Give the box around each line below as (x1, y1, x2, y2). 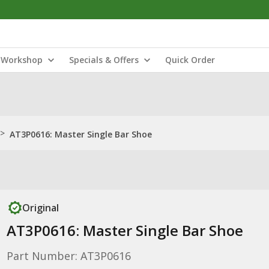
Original (22, 201, 59, 214)
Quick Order (165, 54, 215, 65)
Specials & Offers (69, 54, 139, 65)
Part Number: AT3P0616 (6, 249, 131, 263)
